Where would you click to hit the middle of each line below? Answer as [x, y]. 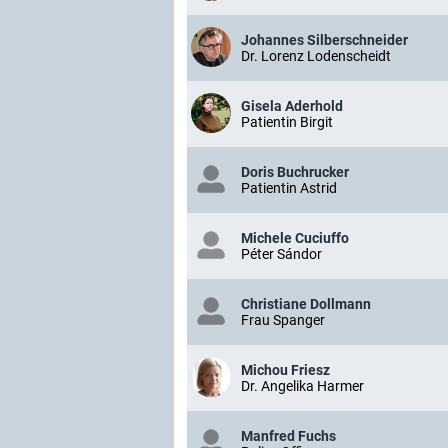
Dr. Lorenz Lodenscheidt [316, 56]
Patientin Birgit [287, 122]
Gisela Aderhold [292, 106]
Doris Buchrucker [295, 172]
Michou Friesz [285, 370]
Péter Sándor [281, 254]
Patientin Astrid [289, 188]
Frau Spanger [283, 320]
